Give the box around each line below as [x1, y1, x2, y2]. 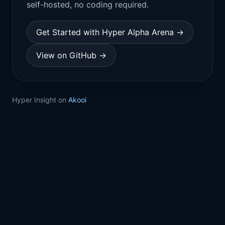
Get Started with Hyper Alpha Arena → [36, 27, 184, 37]
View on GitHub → [36, 50, 106, 60]
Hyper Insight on [12, 95, 68, 104]
